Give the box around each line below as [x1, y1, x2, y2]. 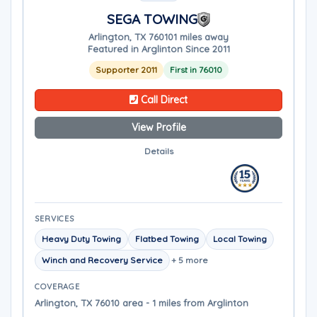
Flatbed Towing [135, 234, 199, 244]
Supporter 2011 [95, 64, 157, 75]
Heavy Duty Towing [42, 234, 121, 244]
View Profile [131, 121, 186, 134]
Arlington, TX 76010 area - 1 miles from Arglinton [35, 297, 248, 309]
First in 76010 [169, 64, 222, 75]
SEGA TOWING [107, 11, 197, 28]
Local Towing [213, 234, 267, 244]
